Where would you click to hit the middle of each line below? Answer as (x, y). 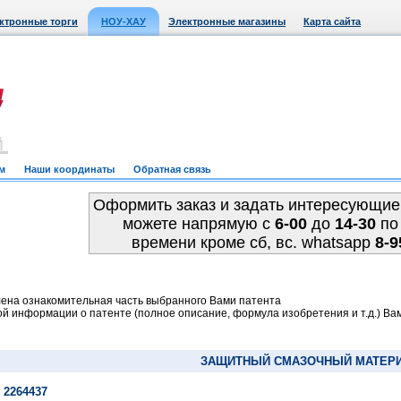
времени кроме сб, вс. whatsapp (253, 243)
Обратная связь (172, 169)
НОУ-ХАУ (124, 21)
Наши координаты (69, 169)
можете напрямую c (198, 224)
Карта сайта (332, 21)
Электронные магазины (227, 21)
